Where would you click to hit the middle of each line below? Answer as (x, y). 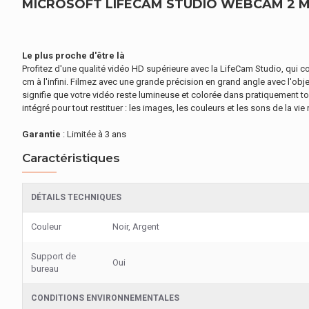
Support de (53, 256)
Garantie (41, 134)
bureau (45, 269)
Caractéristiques (71, 158)
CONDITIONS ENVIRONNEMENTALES (105, 298)
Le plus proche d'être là (73, 56)
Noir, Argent (136, 227)
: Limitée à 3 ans (93, 134)
